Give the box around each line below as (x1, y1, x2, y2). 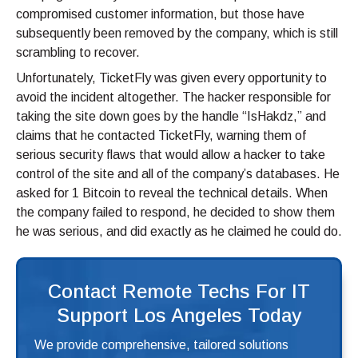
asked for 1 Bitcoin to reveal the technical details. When (16, 186, 328, 201)
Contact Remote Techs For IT (48, 280, 310, 303)
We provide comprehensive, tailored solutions (34, 338, 288, 352)
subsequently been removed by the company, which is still (16, 26, 338, 41)
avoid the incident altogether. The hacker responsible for (16, 90, 331, 105)
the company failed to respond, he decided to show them (16, 205, 335, 220)
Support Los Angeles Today (57, 304, 301, 327)
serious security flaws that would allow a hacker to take (16, 148, 325, 162)
